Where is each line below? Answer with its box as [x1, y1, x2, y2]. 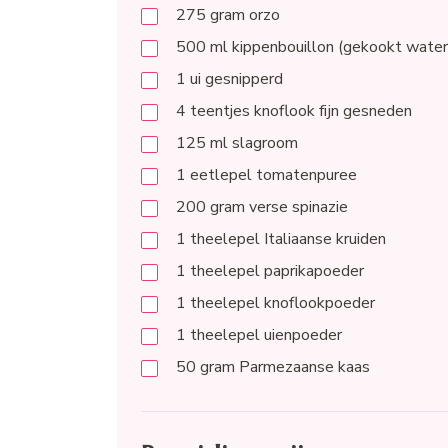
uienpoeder [260, 324, 342, 347]
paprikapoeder [260, 260, 364, 283]
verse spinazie [245, 196, 348, 219]
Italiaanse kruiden [260, 228, 386, 251]
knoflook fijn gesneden [250, 100, 412, 123]
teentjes [190, 100, 250, 123]
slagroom [228, 132, 298, 155]
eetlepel [190, 164, 252, 187]
